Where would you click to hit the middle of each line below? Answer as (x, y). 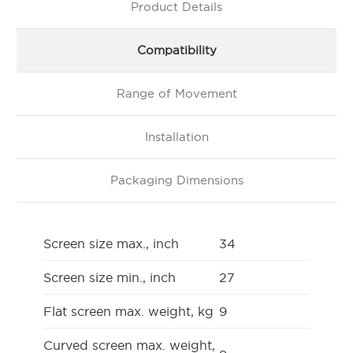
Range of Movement (176, 93)
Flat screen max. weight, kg (128, 311)
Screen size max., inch (111, 243)
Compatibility (176, 50)
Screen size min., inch (110, 277)
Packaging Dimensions (176, 180)
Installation (176, 136)
